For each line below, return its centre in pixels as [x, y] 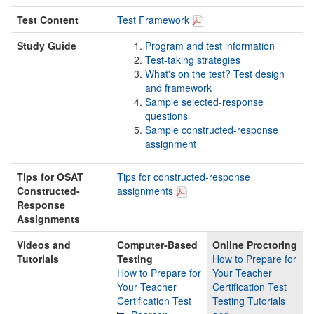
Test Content [48, 19]
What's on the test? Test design [215, 73]
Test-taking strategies [193, 59]
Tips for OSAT [50, 176]
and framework [178, 87]
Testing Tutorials [249, 300]
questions [166, 115]
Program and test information [210, 45]
